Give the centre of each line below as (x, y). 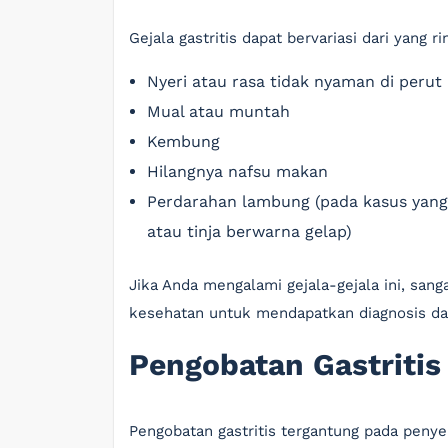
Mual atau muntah (218, 111)
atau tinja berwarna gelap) (249, 231)
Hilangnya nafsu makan (237, 171)
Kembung (183, 141)
